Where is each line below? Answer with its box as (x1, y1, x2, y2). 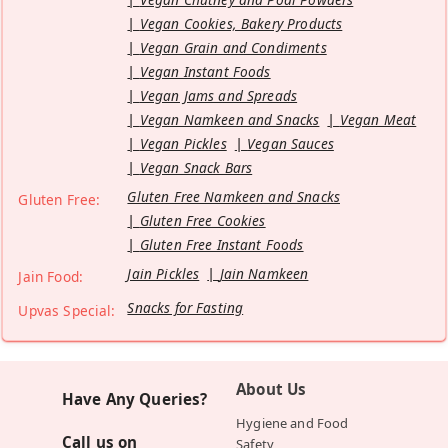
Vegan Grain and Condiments (139, 38, 327, 58)
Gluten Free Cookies (139, 211, 266, 231)
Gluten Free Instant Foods (139, 235, 304, 255)
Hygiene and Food (236, 414, 349, 433)
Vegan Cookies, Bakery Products (139, 14, 343, 34)
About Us (236, 379, 307, 400)
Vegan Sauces (247, 134, 334, 154)
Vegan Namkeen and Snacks (139, 110, 320, 130)
